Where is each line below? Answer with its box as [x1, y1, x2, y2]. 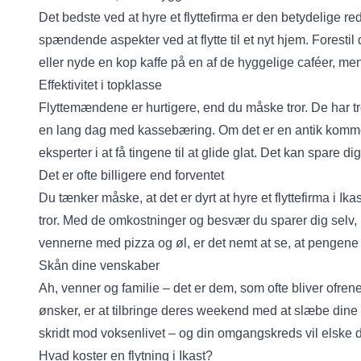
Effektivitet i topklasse [39, 78, 162, 92]
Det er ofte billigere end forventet [39, 168, 224, 182]
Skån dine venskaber [39, 259, 160, 272]
